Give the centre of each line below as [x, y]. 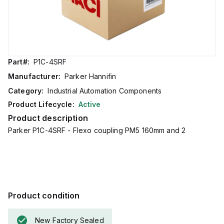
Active [89, 104]
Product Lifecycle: [41, 104]
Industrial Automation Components [105, 91]
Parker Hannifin [90, 76]
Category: [26, 91]
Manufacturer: [34, 76]
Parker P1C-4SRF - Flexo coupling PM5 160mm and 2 [97, 130]
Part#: [19, 62]
